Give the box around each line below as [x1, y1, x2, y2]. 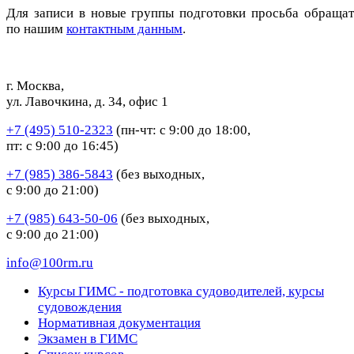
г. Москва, [6, 77, 64, 93]
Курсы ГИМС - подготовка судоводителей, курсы [38, 283, 324, 299]
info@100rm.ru [6, 254, 93, 270]
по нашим [6, 21, 66, 36]
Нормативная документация [38, 314, 201, 330]
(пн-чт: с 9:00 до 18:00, [113, 122, 250, 137]
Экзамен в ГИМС [38, 330, 137, 346]
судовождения [38, 299, 122, 314]
